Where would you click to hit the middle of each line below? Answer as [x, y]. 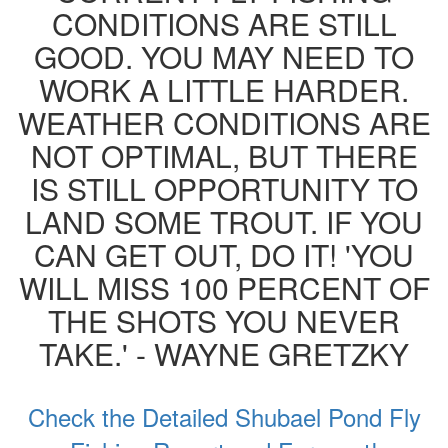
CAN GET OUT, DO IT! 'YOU [224, 254]
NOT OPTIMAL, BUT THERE [224, 155]
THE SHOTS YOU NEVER [224, 320]
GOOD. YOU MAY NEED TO [224, 56]
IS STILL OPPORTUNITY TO [224, 188]
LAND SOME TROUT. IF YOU [224, 221]
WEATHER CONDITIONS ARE [224, 122]
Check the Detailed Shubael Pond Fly [224, 416]
